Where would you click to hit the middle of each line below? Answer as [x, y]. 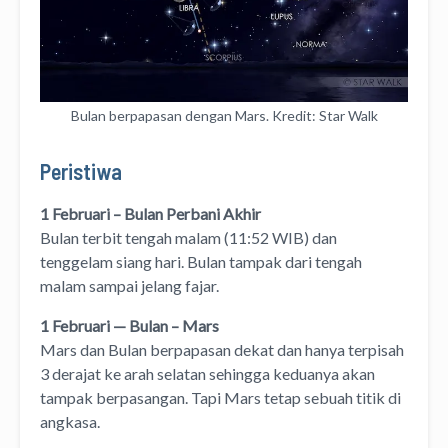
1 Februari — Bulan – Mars [129, 325]
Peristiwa [81, 170]
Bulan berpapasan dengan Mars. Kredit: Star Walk [224, 115]
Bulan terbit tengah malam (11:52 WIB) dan [188, 237]
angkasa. [70, 421]
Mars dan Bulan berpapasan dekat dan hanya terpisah [222, 349]
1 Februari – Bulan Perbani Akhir [150, 213]
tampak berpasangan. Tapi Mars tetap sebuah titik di [220, 397]
